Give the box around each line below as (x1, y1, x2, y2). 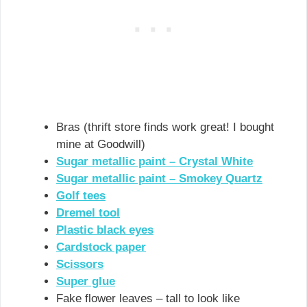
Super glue (56, 274, 115, 288)
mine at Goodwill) (56, 137, 145, 151)
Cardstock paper (56, 240, 146, 254)
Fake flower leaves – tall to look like (56, 291, 240, 305)
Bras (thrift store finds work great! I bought (56, 120, 274, 134)
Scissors (56, 257, 103, 271)
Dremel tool (56, 206, 120, 219)
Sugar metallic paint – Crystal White (56, 154, 253, 168)
